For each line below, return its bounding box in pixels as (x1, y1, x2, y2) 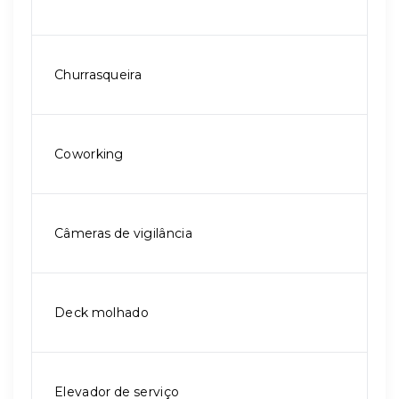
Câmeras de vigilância (54, 225, 192, 241)
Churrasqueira (54, 67, 142, 83)
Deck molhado (54, 305, 149, 321)
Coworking (54, 146, 124, 162)
